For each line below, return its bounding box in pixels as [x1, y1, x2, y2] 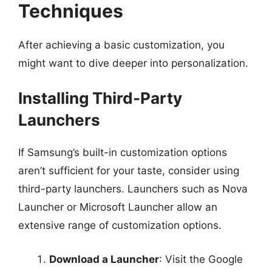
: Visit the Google [159, 253, 243, 265]
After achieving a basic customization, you [18, 38, 225, 51]
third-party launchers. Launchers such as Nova [18, 183, 248, 195]
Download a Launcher [49, 253, 159, 265]
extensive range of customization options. [18, 219, 222, 231]
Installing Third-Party [18, 89, 182, 107]
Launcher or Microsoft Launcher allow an [18, 201, 217, 213]
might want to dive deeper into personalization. [18, 56, 248, 69]
